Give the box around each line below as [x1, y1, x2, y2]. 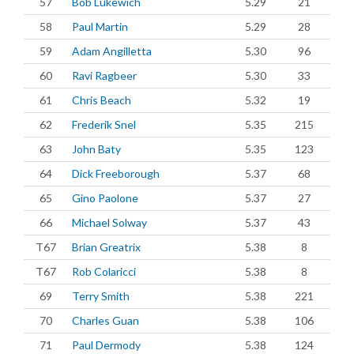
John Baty [72, 142, 121, 156]
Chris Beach [72, 93, 131, 107]
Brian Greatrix [72, 240, 141, 254]
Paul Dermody [72, 338, 141, 352]
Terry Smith [72, 289, 130, 303]
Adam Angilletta [72, 44, 152, 58]
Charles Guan [72, 314, 139, 327]
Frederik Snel [72, 118, 136, 131]
